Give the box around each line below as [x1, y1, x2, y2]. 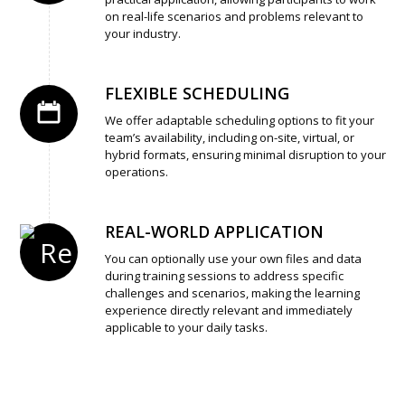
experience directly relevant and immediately [105, 301, 353, 318]
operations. [105, 163, 168, 180]
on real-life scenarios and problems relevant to [105, 7, 363, 24]
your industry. [105, 24, 181, 42]
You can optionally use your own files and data [105, 250, 362, 267]
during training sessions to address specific [105, 267, 344, 284]
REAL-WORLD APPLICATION [105, 220, 324, 242]
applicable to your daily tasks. [105, 318, 268, 335]
